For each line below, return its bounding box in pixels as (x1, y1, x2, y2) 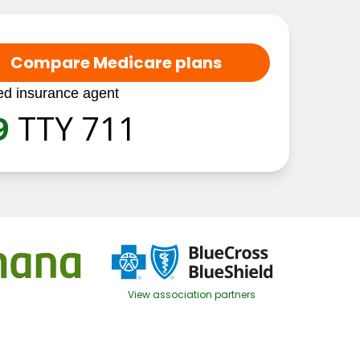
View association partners (128, 288, 256, 301)
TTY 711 (18, 106, 137, 150)
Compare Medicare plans (10, 51, 222, 74)
